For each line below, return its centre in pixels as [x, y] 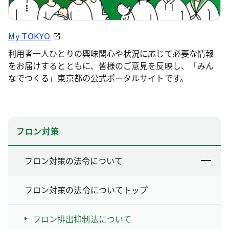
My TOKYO [30, 36]
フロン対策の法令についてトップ [86, 189]
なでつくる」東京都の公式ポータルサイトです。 [98, 77]
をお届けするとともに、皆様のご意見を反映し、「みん [111, 65]
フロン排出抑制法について [82, 219]
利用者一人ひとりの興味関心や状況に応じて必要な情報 [111, 53]
